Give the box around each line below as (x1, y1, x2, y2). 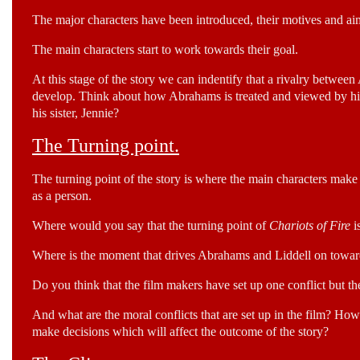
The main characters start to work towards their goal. (32, 43, 298, 57)
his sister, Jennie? (32, 106, 119, 121)
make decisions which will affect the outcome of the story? (32, 324, 329, 338)
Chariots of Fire (269, 218, 350, 232)
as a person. (32, 188, 92, 202)
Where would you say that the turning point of (32, 218, 269, 232)
